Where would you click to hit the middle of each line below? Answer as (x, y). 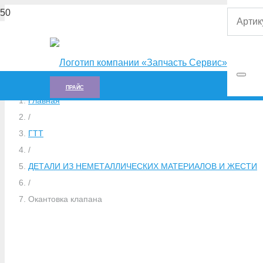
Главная (44, 101)
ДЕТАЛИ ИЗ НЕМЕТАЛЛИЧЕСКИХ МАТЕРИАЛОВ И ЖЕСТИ (143, 166)
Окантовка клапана (65, 199)
